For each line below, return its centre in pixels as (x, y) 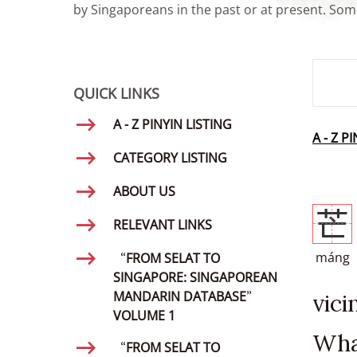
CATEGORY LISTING (170, 158)
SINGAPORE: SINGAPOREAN (195, 277)
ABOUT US (144, 191)
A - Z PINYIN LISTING (173, 124)
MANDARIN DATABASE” (186, 296)
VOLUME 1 (144, 316)
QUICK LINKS (116, 93)
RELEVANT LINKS (163, 225)
